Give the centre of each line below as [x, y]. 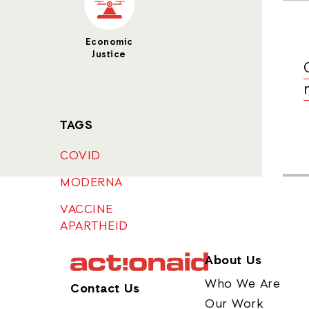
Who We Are [242, 284]
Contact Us [105, 289]
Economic [109, 42]
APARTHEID [94, 226]
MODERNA [91, 183]
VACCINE [87, 210]
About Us [233, 261]
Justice [109, 55]
